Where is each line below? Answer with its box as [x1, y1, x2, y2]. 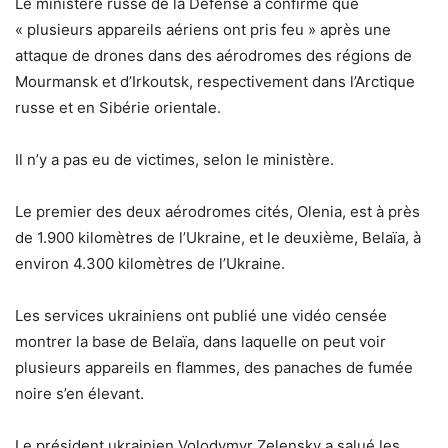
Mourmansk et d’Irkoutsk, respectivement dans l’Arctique [15, 72, 415, 92]
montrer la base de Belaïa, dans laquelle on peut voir [15, 332, 386, 352]
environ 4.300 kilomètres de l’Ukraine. [15, 254, 285, 274]
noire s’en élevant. [15, 384, 144, 404]
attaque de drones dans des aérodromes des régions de [15, 46, 412, 66]
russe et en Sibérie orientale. [15, 98, 221, 118]
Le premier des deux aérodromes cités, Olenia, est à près [15, 202, 420, 222]
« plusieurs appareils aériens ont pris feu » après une [15, 20, 391, 40]
